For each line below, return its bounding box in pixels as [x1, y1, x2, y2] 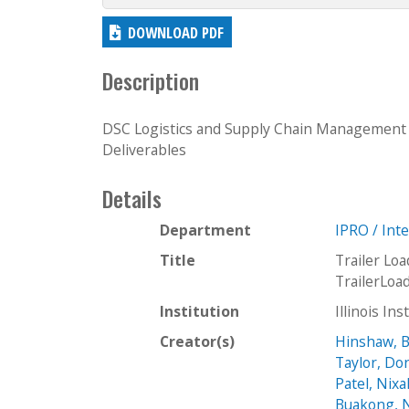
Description [102, 65, 199, 98]
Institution [160, 300, 239, 321]
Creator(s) [160, 330, 235, 351]
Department [160, 219, 251, 240]
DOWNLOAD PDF [128, 21, 225, 43]
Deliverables [102, 139, 186, 160]
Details [102, 182, 162, 215]
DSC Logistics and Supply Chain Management [102, 118, 406, 139]
